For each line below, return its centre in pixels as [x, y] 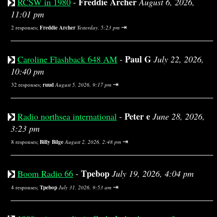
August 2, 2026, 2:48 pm [93, 142]
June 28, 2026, [179, 116]
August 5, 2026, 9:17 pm [83, 85]
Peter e [137, 116]
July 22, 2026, [179, 59]
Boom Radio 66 [45, 173]
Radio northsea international [67, 116]
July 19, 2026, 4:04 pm [153, 173]
